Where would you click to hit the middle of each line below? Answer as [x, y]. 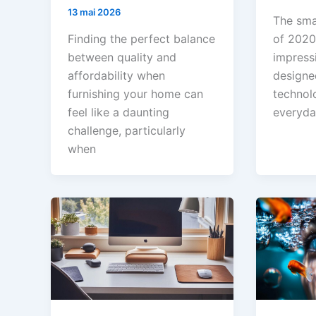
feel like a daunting [119, 112]
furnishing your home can [135, 93]
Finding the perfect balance [141, 38]
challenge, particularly [127, 130]
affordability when [116, 75]
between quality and [122, 57]
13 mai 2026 [94, 12]
